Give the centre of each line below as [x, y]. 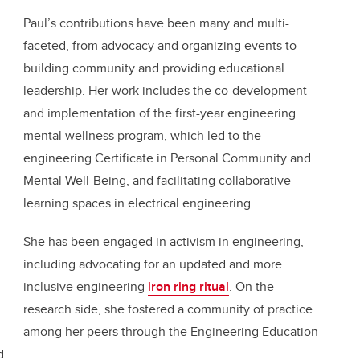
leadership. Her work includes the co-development [165, 91]
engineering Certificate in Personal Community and [167, 158]
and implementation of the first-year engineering [160, 113]
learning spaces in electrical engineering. [139, 203]
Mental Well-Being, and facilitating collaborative [157, 181]
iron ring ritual [188, 287]
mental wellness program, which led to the [142, 136]
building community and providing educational [154, 68]
